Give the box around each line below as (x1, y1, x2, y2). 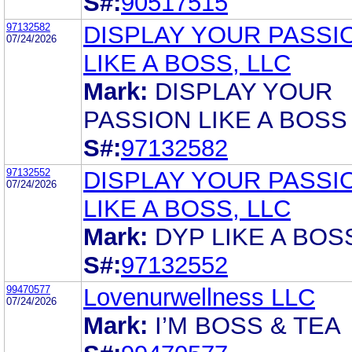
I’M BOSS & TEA (155, 311, 339, 339)
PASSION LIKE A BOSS (83, 105, 347, 134)
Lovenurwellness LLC (83, 283, 315, 311)
